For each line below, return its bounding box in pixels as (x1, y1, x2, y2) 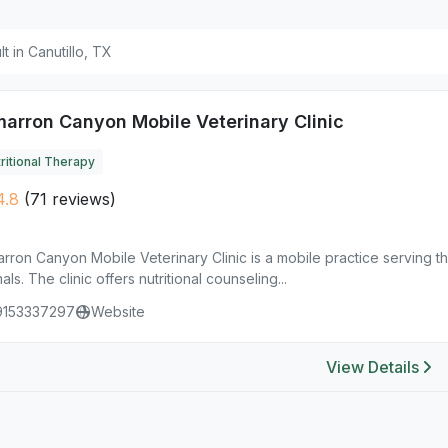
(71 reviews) (24, 189, 116, 209)
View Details (325, 357, 419, 377)
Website (91, 303, 145, 320)
